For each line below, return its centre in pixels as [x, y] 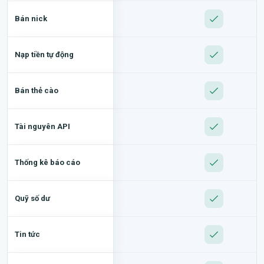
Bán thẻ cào [37, 90]
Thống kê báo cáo [47, 162]
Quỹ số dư [32, 198]
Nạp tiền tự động [44, 54]
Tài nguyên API [42, 126]
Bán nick [31, 18]
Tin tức [27, 234]
